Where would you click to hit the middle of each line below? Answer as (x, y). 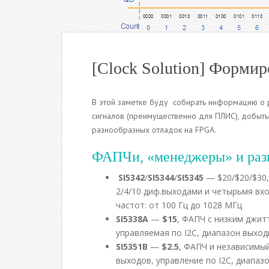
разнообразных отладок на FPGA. (154, 130)
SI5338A (132, 219)
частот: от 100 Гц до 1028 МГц (179, 205)
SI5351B (132, 246)
